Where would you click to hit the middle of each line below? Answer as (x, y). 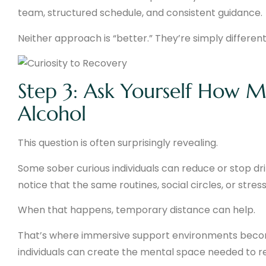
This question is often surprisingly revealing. (118, 143)
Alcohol (52, 114)
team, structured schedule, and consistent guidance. (140, 13)
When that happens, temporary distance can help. (137, 210)
